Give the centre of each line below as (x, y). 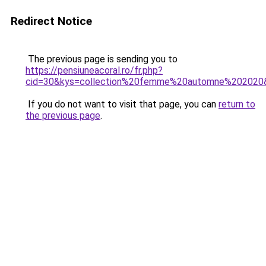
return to (237, 104)
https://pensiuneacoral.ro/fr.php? (94, 70)
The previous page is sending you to (102, 59)
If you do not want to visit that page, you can (122, 104)
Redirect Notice (51, 21)
